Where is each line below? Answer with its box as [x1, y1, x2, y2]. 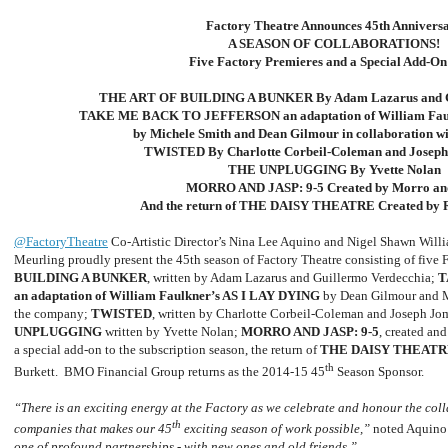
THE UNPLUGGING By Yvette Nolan [227, 162, 441, 178]
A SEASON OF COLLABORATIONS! [228, 36, 440, 52]
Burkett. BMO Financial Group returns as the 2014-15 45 [14, 363, 325, 379]
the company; [14, 306, 91, 322]
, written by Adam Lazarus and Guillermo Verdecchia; [147, 270, 438, 286]
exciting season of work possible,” [181, 421, 370, 437]
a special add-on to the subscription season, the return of [14, 342, 320, 358]
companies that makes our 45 [14, 421, 172, 437]
